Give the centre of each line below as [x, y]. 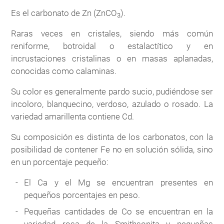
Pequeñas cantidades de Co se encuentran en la [118, 212]
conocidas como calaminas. [64, 71]
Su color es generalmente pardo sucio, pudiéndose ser [112, 91]
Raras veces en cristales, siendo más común [112, 33]
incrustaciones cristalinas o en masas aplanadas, [112, 58]
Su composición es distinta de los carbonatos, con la [112, 137]
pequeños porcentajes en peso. [82, 195]
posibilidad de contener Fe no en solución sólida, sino [112, 149]
